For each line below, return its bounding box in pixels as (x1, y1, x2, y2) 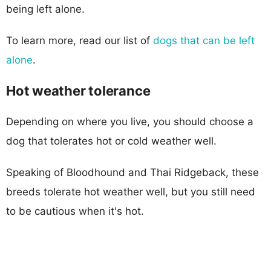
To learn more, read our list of (6, 34, 153, 47)
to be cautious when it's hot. (6, 204, 144, 217)
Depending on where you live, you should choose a (6, 115, 253, 128)
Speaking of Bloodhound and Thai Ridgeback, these (6, 166, 259, 178)
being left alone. (6, 2, 85, 15)
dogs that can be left (153, 34, 255, 47)
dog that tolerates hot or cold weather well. (6, 134, 217, 147)
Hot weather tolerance (6, 82, 151, 99)
